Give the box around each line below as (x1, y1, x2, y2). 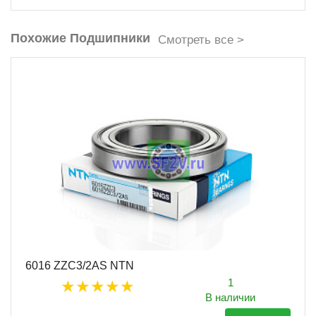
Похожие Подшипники (11, 30, 150, 45)
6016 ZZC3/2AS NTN (25, 260, 134, 272)
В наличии (205, 291, 255, 304)
